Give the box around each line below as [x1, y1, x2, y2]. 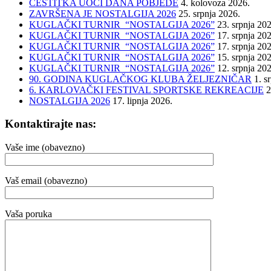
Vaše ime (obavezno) [5, 142, 85, 153]
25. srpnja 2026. [178, 8, 240, 19]
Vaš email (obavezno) [5, 175, 87, 186]
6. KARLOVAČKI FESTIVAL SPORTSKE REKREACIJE [29, 84, 264, 95]
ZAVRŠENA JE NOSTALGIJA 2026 [29, 8, 176, 19]
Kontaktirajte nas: [5, 117, 96, 131]
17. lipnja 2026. [113, 95, 172, 106]
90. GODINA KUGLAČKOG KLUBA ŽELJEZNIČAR [29, 73, 252, 84]
